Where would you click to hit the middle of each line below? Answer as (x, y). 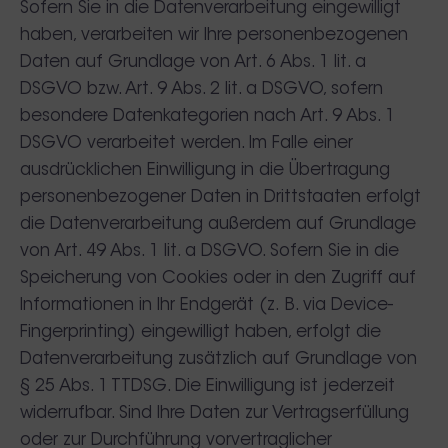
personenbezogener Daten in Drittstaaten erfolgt (220, 197)
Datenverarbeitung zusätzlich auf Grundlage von (218, 359)
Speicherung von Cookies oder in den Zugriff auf (218, 278)
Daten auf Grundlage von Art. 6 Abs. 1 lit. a (193, 62)
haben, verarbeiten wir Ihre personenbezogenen (214, 35)
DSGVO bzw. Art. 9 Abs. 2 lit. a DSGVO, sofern (201, 89)
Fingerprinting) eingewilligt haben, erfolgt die (200, 332)
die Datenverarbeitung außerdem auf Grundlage (218, 224)
